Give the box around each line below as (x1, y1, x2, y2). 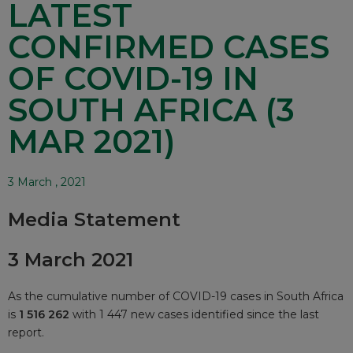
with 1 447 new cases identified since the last (72, 307, 319, 322)
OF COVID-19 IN (8, 59, 258, 98)
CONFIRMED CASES (8, 28, 329, 67)
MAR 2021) (8, 122, 175, 162)
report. (8, 325, 44, 340)
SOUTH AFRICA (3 (8, 91, 295, 130)
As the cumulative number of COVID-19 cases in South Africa (8, 289, 344, 304)
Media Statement (8, 208, 180, 232)
